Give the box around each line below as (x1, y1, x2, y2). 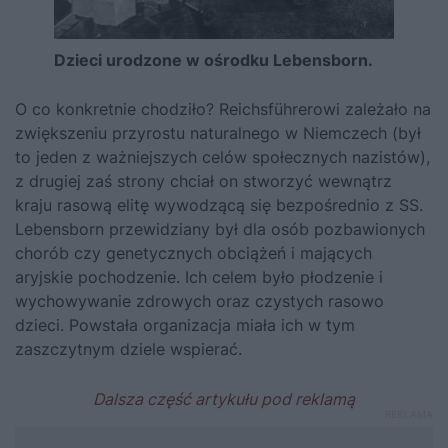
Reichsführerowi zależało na (219, 99, 431, 119)
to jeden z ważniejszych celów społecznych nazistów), (15, 147, 430, 167)
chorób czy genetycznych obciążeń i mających (15, 243, 372, 263)
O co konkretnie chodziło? (15, 99, 219, 119)
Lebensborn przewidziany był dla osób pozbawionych (15, 219, 425, 239)
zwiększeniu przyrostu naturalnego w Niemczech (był (15, 123, 421, 143)
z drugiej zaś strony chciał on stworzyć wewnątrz (15, 171, 392, 191)
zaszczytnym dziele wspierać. (15, 339, 242, 359)
